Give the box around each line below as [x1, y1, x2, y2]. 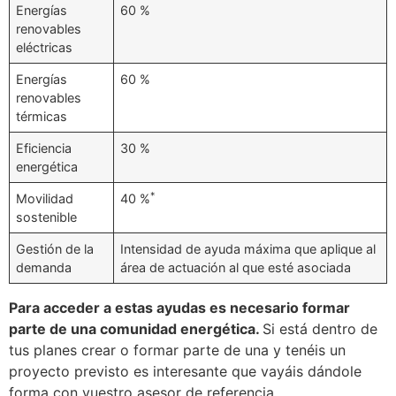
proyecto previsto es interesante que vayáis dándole [9, 362, 362, 381]
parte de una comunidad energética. [9, 320, 263, 339]
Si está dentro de [263, 320, 377, 339]
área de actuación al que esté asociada [120, 260, 352, 276]
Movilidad [16, 191, 74, 207]
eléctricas [16, 40, 73, 56]
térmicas [16, 109, 68, 125]
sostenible [16, 209, 78, 225]
